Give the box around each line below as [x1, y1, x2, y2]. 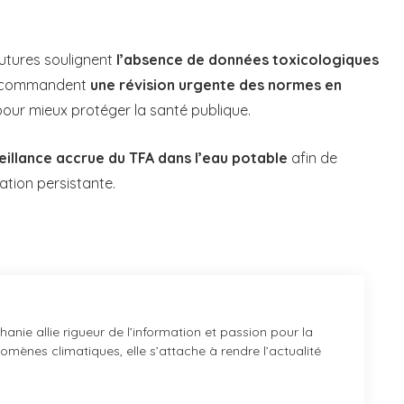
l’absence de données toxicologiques [116, 50, 379, 69]
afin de [288, 149, 337, 168]
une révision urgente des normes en [90, 76, 342, 95]
